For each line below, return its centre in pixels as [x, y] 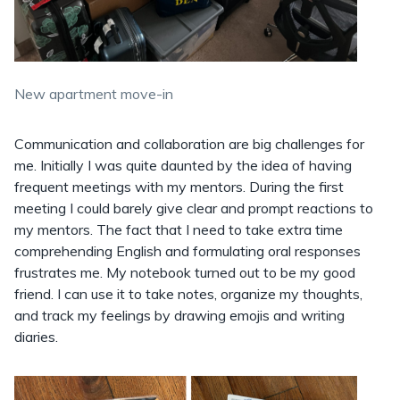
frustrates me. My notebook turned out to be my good [185, 272]
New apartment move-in [94, 93]
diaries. [36, 336]
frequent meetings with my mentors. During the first [179, 186]
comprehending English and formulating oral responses [187, 250]
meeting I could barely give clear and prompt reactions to [194, 208]
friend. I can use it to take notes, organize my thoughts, [188, 293]
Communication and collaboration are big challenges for [189, 143]
